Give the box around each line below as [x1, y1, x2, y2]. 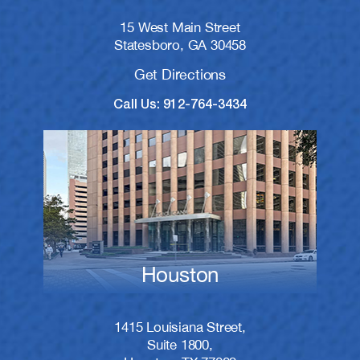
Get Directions [133, 65, 227, 83]
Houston [141, 262, 219, 288]
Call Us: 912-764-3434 [113, 99, 247, 111]
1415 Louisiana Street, [114, 319, 246, 336]
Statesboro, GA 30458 [114, 36, 246, 53]
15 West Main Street [120, 18, 240, 35]
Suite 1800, [147, 337, 213, 354]
